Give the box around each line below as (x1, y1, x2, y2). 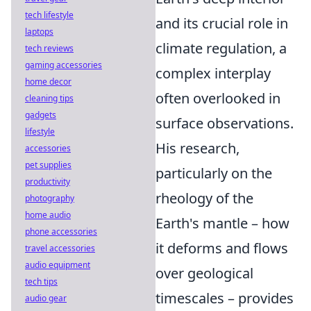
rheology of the (155, 189, 253, 208)
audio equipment (25, 259, 90, 271)
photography (25, 192, 74, 204)
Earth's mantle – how (155, 214, 289, 233)
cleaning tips (25, 92, 74, 104)
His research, (155, 139, 239, 158)
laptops (25, 26, 53, 37)
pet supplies (25, 159, 72, 171)
